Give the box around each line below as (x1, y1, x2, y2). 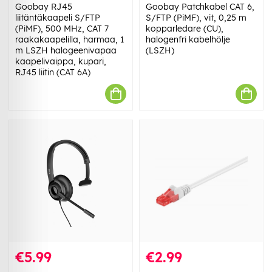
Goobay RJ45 (15, 1, 72, 13)
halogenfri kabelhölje (146, 34, 230, 46)
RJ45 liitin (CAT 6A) (15, 67, 90, 78)
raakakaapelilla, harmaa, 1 (15, 34, 124, 46)
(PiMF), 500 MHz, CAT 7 (15, 23, 109, 35)
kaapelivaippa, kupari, (15, 56, 106, 67)
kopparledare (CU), (146, 23, 223, 35)
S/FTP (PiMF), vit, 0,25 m (146, 12, 246, 24)
